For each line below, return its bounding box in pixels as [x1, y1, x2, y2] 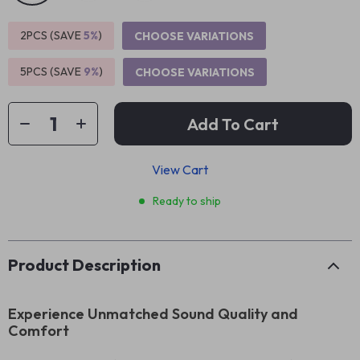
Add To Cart [187, 113, 279, 134]
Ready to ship [153, 194, 221, 208]
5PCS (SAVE [20, 64, 84, 79]
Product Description [8, 255, 161, 275]
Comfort [8, 321, 69, 340]
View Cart [152, 162, 208, 178]
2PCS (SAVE [20, 28, 84, 43]
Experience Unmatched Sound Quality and [8, 305, 298, 323]
